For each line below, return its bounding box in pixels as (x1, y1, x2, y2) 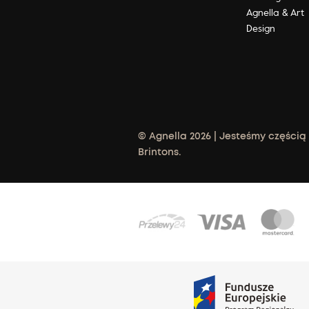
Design (246, 20, 276, 35)
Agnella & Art (246, 4, 305, 19)
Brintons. (138, 147, 181, 157)
